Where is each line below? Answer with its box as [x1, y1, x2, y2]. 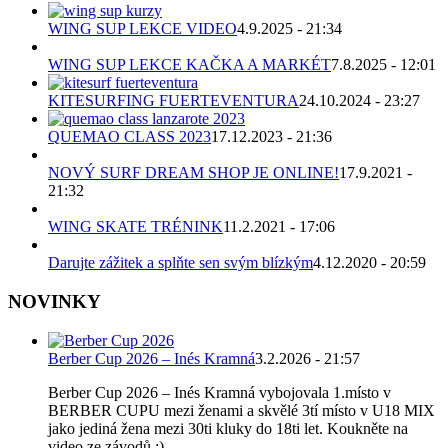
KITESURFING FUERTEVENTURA [48, 92, 299, 110]
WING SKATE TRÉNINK [48, 218, 223, 236]
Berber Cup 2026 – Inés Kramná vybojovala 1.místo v [48, 383, 391, 401]
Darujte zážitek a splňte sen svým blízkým [48, 254, 313, 272]
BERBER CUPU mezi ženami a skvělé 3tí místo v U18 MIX [48, 401, 435, 419]
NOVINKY [8, 291, 101, 313]
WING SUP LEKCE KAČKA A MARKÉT [48, 56, 331, 74]
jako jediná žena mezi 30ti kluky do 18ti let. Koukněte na [48, 419, 408, 437]
